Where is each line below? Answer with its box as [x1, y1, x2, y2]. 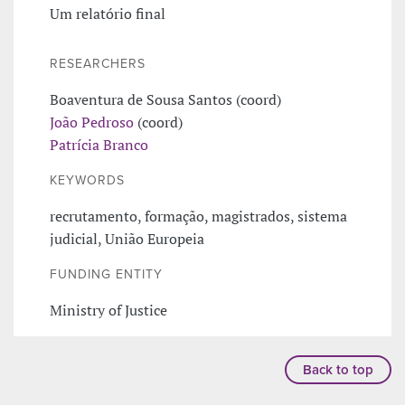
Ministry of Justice [50, 299, 167, 320]
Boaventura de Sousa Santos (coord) [50, 89, 281, 109]
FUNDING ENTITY [50, 266, 163, 282]
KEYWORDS [50, 172, 125, 188]
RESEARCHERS [50, 55, 146, 71]
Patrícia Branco [50, 134, 148, 155]
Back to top [303, 361, 373, 378]
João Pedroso [50, 111, 134, 132]
